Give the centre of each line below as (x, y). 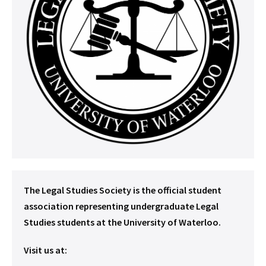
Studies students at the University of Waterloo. (122, 222)
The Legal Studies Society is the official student (123, 190)
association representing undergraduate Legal (121, 206)
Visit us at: (45, 250)
